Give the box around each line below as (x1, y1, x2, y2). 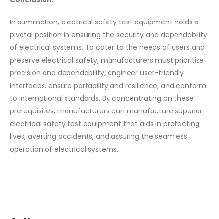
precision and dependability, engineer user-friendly (10, 67, 184, 78)
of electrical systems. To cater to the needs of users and (10, 42, 205, 52)
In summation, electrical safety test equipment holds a (10, 17, 199, 27)
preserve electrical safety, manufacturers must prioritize (10, 55, 204, 65)
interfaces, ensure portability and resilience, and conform (10, 80, 206, 90)
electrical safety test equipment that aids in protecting (10, 118, 199, 129)
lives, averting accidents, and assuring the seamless (10, 131, 187, 141)
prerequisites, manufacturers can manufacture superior (10, 106, 202, 116)
